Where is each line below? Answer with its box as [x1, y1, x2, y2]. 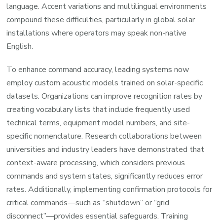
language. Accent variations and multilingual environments [6, 1, 207, 12]
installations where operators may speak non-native [6, 28, 187, 39]
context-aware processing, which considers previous [6, 157, 185, 169]
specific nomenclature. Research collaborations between [6, 131, 202, 142]
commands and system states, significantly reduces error [6, 171, 203, 182]
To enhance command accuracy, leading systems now [6, 64, 189, 75]
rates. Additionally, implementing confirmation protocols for [6, 184, 213, 195]
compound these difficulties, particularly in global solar [6, 14, 195, 26]
